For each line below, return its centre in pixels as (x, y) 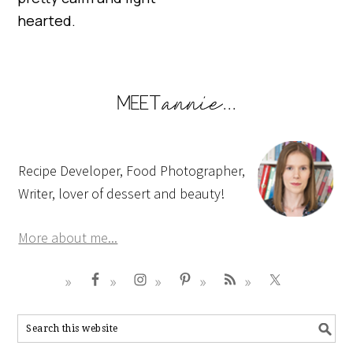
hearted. (47, 21)
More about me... (68, 238)
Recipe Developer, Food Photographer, (132, 171)
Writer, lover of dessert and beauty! (122, 194)
